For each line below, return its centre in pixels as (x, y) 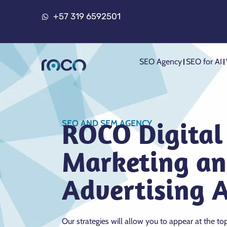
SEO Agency (160, 62)
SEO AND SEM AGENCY (107, 123)
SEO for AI (204, 62)
